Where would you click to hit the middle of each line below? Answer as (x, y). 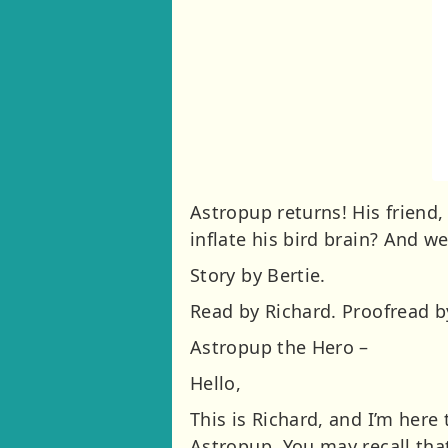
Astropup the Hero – (279, 346)
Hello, (216, 382)
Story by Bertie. (258, 274)
